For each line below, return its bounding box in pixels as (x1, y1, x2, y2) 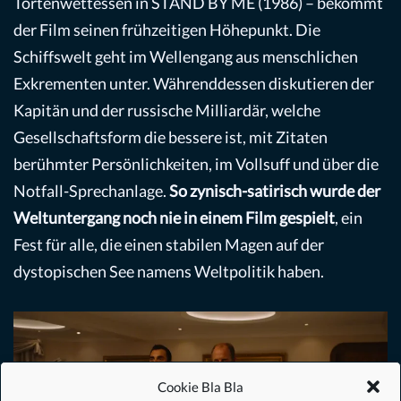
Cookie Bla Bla (158, 378, 243, 395)
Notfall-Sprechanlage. (13, 180, 166, 200)
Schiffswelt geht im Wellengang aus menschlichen (13, 46, 358, 66)
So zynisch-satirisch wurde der (166, 180, 380, 200)
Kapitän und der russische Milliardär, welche (13, 99, 320, 120)
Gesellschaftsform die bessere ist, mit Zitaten (13, 126, 328, 147)
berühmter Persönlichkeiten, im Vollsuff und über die (13, 153, 379, 174)
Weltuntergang (13, 207, 123, 227)
